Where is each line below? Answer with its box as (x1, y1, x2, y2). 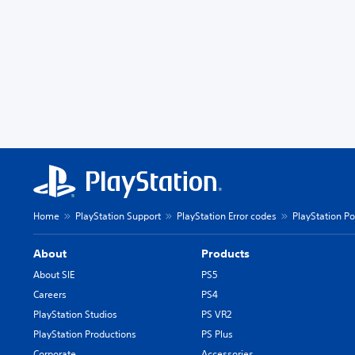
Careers (33, 288, 67, 301)
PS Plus (201, 327, 234, 341)
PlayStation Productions (33, 327, 136, 341)
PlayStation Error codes (177, 209, 277, 223)
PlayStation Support (75, 209, 161, 223)
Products (201, 246, 250, 261)
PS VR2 (201, 307, 232, 321)
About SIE (33, 268, 74, 281)
